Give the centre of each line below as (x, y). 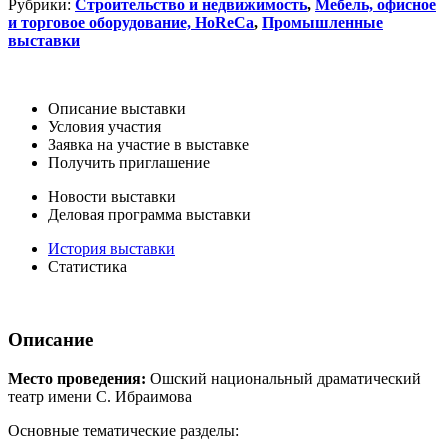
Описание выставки (117, 109)
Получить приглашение (129, 163)
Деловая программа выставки (149, 215)
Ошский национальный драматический (283, 378)
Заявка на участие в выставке (148, 145)
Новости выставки (112, 197)
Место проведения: (77, 378)
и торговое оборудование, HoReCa (131, 23)
